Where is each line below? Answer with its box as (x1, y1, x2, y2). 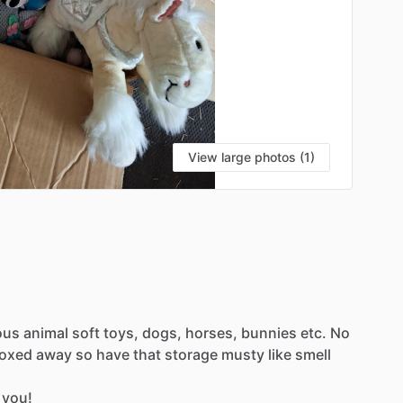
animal (23, 323, 68, 342)
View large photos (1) (188, 148, 315, 165)
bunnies (241, 323, 297, 342)
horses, (185, 323, 237, 342)
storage (165, 345, 218, 363)
